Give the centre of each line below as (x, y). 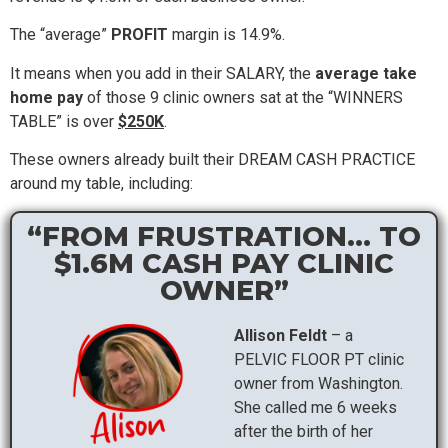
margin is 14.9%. (226, 35)
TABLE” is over (64, 121)
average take (366, 73)
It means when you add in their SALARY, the (162, 73)
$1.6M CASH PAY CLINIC (224, 263)
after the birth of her (303, 431)
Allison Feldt (280, 335)
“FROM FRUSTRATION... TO (224, 236)
